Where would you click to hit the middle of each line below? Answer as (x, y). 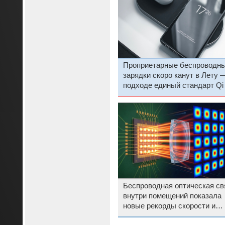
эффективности (150, 216)
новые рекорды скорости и (169, 206)
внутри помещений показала (172, 196)
